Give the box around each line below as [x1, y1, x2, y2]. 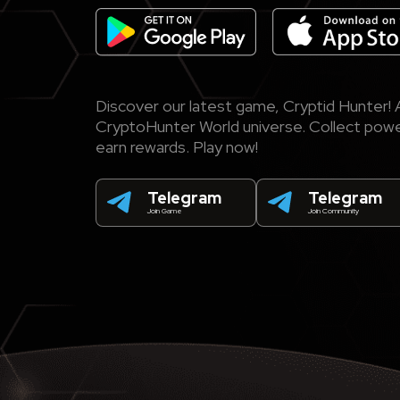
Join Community [308, 205, 359, 215]
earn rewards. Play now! [96, 136, 258, 157]
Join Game [147, 205, 181, 215]
